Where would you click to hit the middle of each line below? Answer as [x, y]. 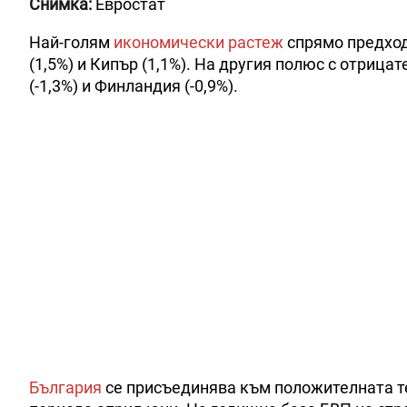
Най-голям [71, 42]
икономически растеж [199, 42]
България [65, 387]
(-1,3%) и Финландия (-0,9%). [134, 85]
